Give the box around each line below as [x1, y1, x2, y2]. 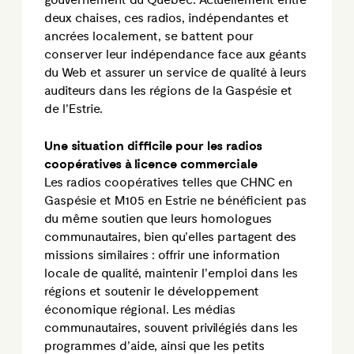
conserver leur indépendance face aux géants [44, 47, 307, 63]
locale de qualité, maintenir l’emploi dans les [44, 265, 298, 281]
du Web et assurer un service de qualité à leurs [44, 66, 307, 81]
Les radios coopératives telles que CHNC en [44, 175, 292, 190]
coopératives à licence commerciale [44, 156, 258, 172]
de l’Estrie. [44, 102, 103, 118]
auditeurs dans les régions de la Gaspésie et [44, 84, 292, 100]
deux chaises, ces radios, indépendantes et [44, 11, 289, 27]
